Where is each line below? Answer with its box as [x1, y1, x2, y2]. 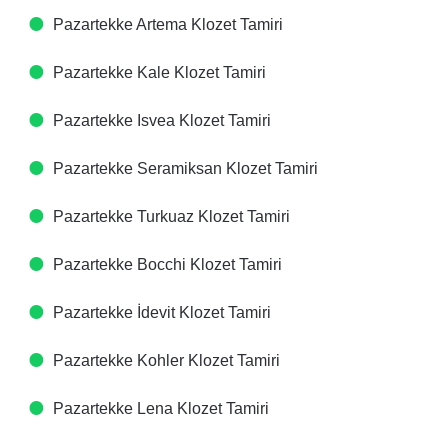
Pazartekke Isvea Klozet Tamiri [53, 112, 271, 129]
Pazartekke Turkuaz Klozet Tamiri [53, 208, 290, 225]
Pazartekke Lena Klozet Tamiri [53, 400, 269, 417]
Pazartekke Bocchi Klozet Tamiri [53, 256, 282, 273]
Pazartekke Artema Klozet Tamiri [53, 16, 283, 33]
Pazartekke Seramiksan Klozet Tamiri [53, 160, 318, 177]
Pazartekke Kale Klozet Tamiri [53, 64, 266, 81]
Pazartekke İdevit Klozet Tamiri [53, 304, 271, 321]
